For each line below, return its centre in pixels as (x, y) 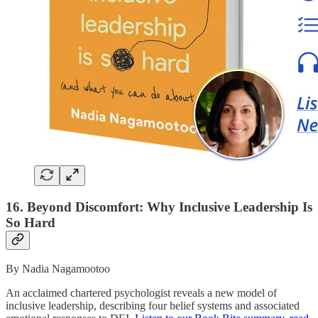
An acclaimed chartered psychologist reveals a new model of (141, 293)
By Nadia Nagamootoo (58, 269)
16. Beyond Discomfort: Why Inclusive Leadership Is (159, 207)
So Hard (31, 222)
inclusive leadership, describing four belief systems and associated (153, 306)
